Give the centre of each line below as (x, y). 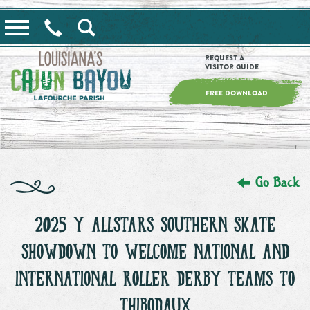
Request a (225, 58)
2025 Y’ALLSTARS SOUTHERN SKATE (155, 227)
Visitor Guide (232, 67)
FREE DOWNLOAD (236, 93)
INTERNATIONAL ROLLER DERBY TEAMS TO (155, 281)
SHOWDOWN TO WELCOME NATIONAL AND (155, 254)
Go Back (275, 183)
